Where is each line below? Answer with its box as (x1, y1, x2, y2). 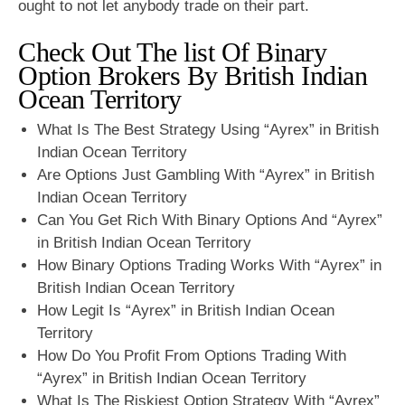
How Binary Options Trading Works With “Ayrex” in (37, 256, 382, 274)
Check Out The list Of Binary (18, 36, 326, 67)
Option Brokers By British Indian (18, 60, 367, 90)
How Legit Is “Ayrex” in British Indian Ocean (37, 301, 335, 319)
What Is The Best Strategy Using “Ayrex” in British (37, 120, 380, 138)
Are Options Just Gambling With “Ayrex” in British (37, 165, 375, 184)
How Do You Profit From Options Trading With (37, 346, 347, 364)
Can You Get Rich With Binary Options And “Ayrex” (37, 211, 383, 229)
